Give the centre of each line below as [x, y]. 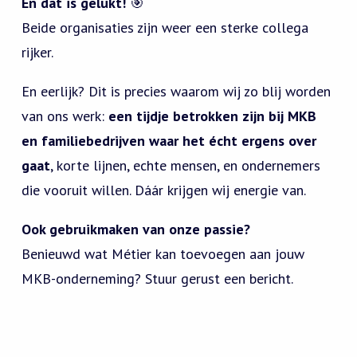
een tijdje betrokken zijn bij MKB [212, 116]
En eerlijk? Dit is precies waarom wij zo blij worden [176, 91]
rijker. [37, 52]
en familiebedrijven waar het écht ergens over [169, 140]
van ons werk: [65, 116]
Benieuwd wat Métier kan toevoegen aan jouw [163, 253]
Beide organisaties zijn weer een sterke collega [165, 27]
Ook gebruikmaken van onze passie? [136, 229]
